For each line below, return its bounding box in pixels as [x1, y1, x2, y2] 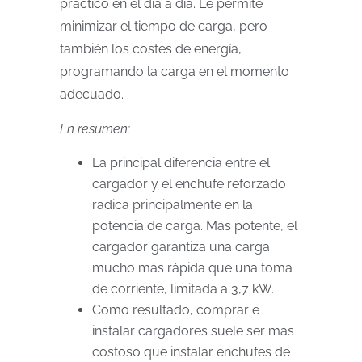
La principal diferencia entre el [92, 155, 270, 170]
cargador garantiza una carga [92, 239, 270, 255]
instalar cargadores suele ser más [92, 323, 294, 339]
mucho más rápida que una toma [92, 260, 293, 276]
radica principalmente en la [92, 197, 253, 213]
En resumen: [60, 121, 130, 137]
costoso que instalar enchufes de [92, 344, 290, 360]
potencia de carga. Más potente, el [92, 218, 297, 234]
